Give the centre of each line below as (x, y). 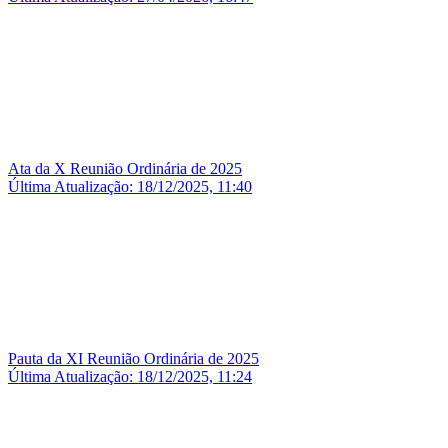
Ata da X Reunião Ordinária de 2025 (125, 168)
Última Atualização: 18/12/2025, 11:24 (130, 376)
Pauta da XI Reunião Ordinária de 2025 (133, 358)
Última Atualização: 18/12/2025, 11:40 (130, 186)
